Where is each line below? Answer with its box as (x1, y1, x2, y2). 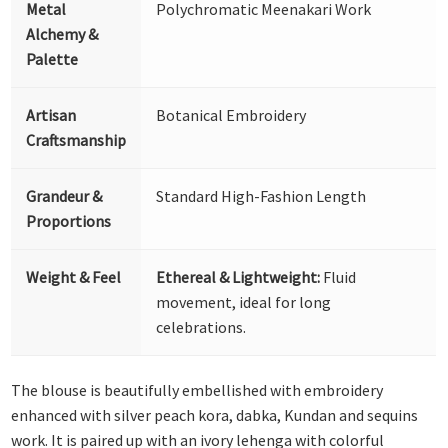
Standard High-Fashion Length (156, 185, 367, 206)
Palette (26, 48, 79, 69)
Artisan (26, 104, 77, 125)
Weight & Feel (26, 266, 122, 287)
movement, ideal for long (156, 291, 332, 312)
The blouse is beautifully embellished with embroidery (11, 380, 384, 401)
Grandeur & (26, 185, 103, 206)
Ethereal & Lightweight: (156, 266, 321, 287)
